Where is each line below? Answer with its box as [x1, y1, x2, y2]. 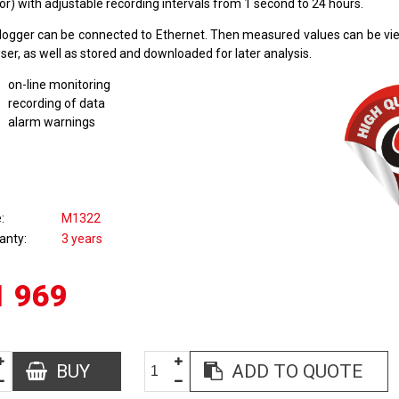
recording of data [7, 96, 105, 110]
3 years [61, 231, 102, 246]
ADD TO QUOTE [231, 360, 362, 382]
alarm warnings [7, 115, 95, 129]
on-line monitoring [7, 77, 110, 92]
